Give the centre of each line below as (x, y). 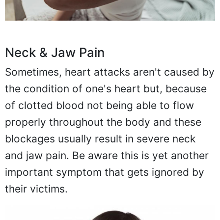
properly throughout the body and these (103, 122)
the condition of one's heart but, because (106, 88)
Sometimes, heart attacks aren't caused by (110, 72)
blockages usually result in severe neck (100, 138)
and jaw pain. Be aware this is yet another (107, 155)
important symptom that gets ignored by (105, 172)
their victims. (36, 189)
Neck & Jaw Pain (55, 52)
